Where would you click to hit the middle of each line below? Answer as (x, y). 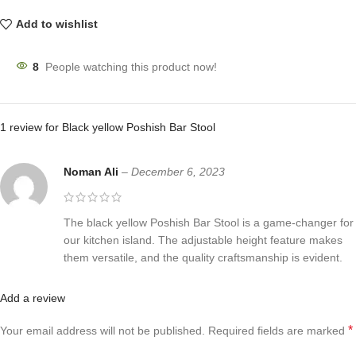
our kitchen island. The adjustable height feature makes (203, 240)
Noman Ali (93, 171)
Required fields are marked (278, 330)
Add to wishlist (56, 24)
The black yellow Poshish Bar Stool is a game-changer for (209, 222)
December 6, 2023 (178, 171)
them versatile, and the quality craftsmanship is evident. (203, 257)
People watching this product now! (131, 66)
